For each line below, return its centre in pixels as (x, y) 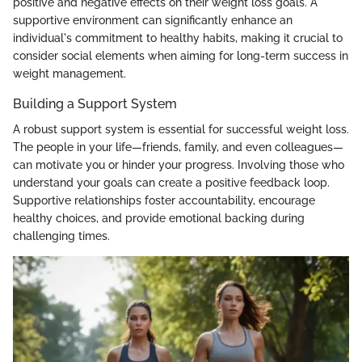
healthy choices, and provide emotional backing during (159, 219)
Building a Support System (95, 103)
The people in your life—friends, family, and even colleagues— (178, 147)
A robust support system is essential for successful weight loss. (181, 130)
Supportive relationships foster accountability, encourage (164, 201)
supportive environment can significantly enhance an (153, 20)
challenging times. (61, 236)
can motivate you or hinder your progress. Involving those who (179, 165)
